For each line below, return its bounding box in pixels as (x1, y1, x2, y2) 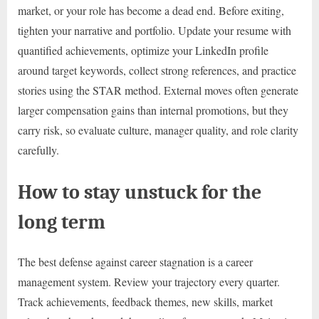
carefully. (18, 142, 59, 158)
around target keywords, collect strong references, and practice (18, 63, 296, 78)
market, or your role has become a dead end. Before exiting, (18, 3, 284, 19)
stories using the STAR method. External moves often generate (18, 83, 298, 98)
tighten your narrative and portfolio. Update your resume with (18, 23, 291, 38)
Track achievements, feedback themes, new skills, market (18, 293, 273, 309)
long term (18, 210, 105, 234)
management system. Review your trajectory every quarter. (18, 273, 280, 289)
